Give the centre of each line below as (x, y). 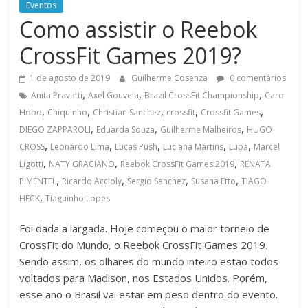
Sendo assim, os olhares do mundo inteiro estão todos (149, 262)
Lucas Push (136, 147)
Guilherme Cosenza (171, 78)
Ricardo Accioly (92, 181)
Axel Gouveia (114, 96)
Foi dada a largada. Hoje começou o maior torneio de (145, 229)
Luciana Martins (194, 147)
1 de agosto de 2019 (70, 78)
